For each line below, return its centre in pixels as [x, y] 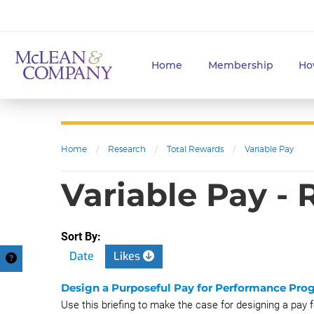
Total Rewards [195, 149]
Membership [240, 65]
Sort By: [81, 237]
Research [127, 149]
